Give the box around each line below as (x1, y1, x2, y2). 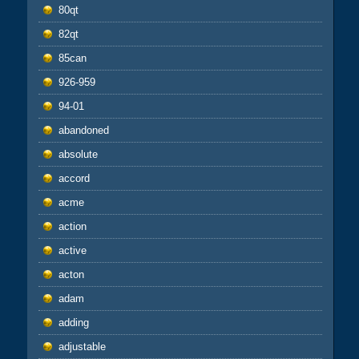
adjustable (58, 340, 106, 353)
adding (58, 316, 89, 329)
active (58, 244, 87, 256)
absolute (58, 147, 98, 160)
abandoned (58, 123, 109, 136)
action (58, 220, 87, 232)
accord (58, 171, 90, 184)
